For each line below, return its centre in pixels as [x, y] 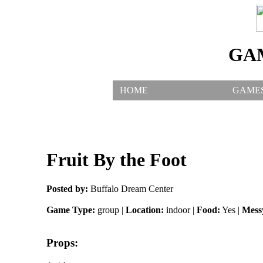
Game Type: [70, 210]
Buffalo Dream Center [130, 188]
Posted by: [67, 188]
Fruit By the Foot [116, 160]
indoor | [180, 210]
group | [110, 210]
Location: [144, 210]
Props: [62, 243]
